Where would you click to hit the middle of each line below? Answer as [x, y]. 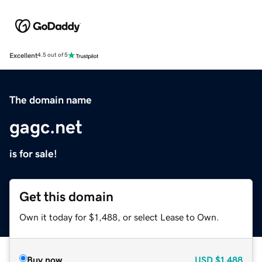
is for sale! [33, 154]
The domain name [51, 100]
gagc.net [46, 127]
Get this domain [66, 196]
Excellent [23, 55]
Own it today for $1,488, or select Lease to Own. [119, 217]
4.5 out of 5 [53, 55]
